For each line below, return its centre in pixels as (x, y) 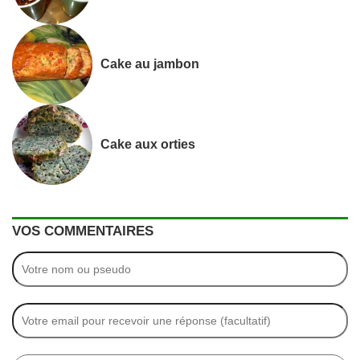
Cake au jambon (150, 64)
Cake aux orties (148, 144)
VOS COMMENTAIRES (83, 231)
